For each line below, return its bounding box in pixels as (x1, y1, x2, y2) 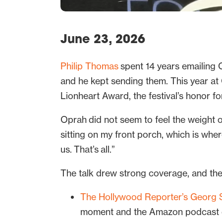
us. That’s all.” (60, 144, 117, 156)
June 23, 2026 (60, 34, 145, 47)
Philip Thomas (60, 60, 118, 72)
